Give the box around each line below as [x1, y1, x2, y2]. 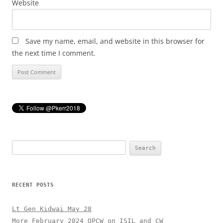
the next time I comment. [12, 48, 96, 58]
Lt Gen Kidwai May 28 [12, 205, 92, 213]
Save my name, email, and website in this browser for [25, 36, 205, 46]
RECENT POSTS [12, 181, 54, 188]
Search [11, 141, 35, 149]
